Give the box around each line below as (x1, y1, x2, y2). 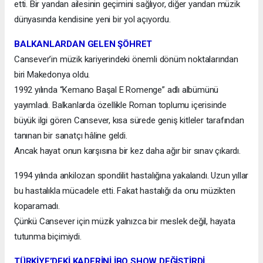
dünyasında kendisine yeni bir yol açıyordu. (14, 14, 171, 25)
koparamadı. (14, 200, 60, 211)
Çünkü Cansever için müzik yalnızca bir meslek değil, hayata (14, 215, 235, 227)
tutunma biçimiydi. (14, 231, 82, 242)
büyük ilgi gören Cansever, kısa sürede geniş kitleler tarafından (14, 114, 244, 126)
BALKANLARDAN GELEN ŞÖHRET (14, 38, 153, 49)
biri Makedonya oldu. (14, 69, 90, 80)
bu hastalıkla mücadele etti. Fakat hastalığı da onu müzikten (14, 185, 235, 196)
